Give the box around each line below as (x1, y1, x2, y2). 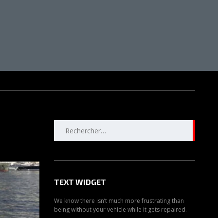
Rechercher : (54, 120, 92, 130)
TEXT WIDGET (54, 177, 106, 187)
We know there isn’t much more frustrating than (54, 197, 184, 205)
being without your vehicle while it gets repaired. (54, 205, 187, 214)
